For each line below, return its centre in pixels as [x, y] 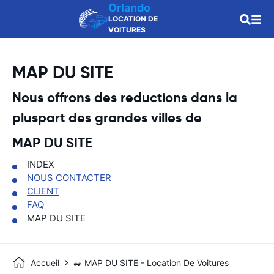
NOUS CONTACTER [69, 178]
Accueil [45, 263]
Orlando [129, 8]
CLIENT [43, 191]
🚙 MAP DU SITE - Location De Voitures [151, 263]
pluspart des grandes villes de [107, 118]
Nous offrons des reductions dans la [125, 98]
